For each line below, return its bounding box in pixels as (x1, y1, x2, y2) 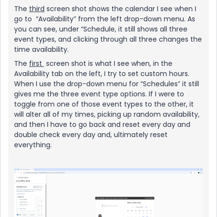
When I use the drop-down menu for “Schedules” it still (14, 79, 199, 89)
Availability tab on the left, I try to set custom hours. (14, 69, 189, 78)
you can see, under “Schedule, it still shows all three (14, 24, 187, 34)
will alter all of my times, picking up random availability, (14, 109, 200, 119)
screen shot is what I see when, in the (44, 59, 172, 68)
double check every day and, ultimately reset (14, 130, 168, 139)
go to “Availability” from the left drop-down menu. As (14, 14, 195, 24)
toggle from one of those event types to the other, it (14, 99, 194, 109)
